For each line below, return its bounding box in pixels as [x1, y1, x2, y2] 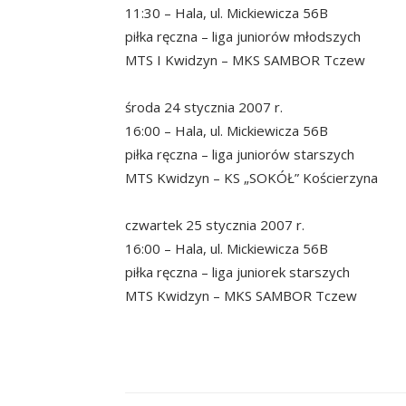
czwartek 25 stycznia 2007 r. [125, 215, 304, 234]
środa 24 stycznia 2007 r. [125, 97, 283, 116]
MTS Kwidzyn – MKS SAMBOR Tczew [125, 285, 357, 304]
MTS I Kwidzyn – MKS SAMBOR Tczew [125, 50, 365, 69]
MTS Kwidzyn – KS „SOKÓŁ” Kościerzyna [125, 168, 378, 187]
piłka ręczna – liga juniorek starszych [125, 262, 350, 281]
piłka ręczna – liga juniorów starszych [125, 144, 354, 163]
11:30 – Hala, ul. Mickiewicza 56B [125, 3, 328, 22]
